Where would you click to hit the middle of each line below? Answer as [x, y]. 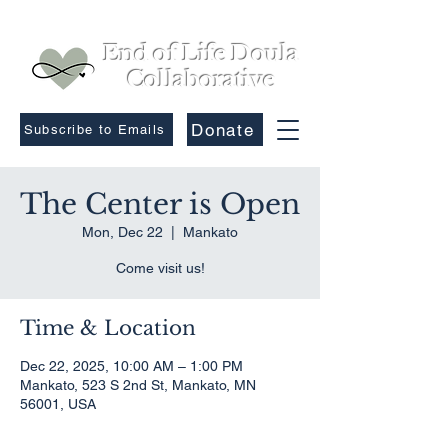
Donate [223, 129]
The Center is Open [160, 204]
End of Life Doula [201, 53]
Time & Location [108, 328]
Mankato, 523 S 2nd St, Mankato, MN [138, 385]
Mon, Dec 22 [122, 232]
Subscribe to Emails [94, 129]
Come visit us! [160, 268]
